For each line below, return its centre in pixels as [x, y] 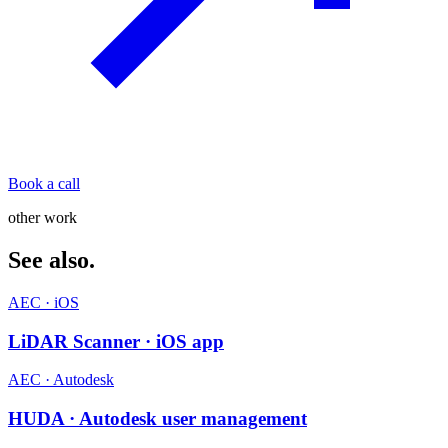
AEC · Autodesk [61, 380]
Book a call [44, 183]
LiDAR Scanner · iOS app [116, 341]
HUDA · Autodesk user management [157, 418]
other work [42, 217]
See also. [51, 259]
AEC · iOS [43, 302]
